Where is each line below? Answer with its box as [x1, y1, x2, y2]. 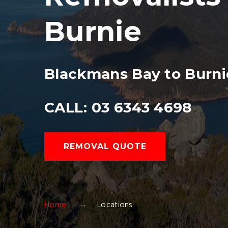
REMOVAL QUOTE [64, 141, 147, 151]
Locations [97, 198, 132, 212]
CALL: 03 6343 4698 [44, 99, 192, 116]
